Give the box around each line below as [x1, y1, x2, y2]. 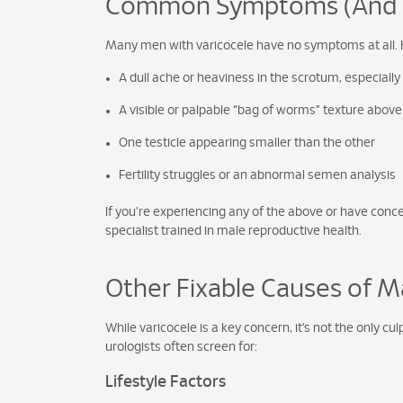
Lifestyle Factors [105, 374, 226, 391]
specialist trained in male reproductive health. [105, 225, 362, 238]
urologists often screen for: [105, 341, 257, 354]
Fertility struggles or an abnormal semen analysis [119, 169, 396, 183]
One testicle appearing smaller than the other [119, 137, 375, 150]
